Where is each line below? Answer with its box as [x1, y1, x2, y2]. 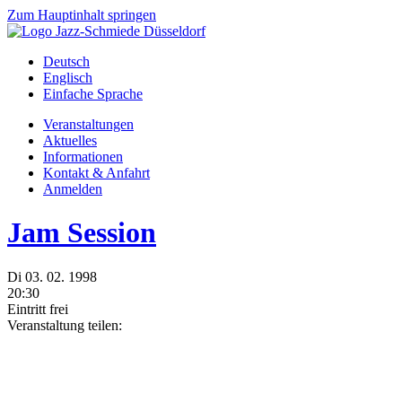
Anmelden [43, 181, 102, 197]
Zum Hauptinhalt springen [7, 7, 156, 22]
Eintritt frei [7, 301, 68, 317]
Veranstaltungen [43, 117, 134, 132]
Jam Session [7, 216, 156, 249]
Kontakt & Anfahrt [43, 165, 150, 180]
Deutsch [43, 54, 90, 69]
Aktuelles [43, 133, 97, 148]
